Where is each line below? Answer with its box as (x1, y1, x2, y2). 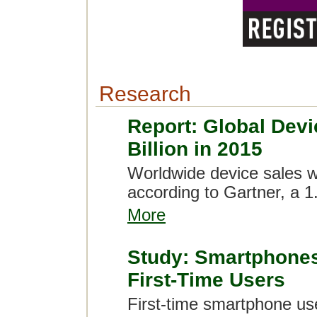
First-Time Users (127, 269, 285, 291)
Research (99, 82, 191, 105)
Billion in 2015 (127, 138, 263, 160)
